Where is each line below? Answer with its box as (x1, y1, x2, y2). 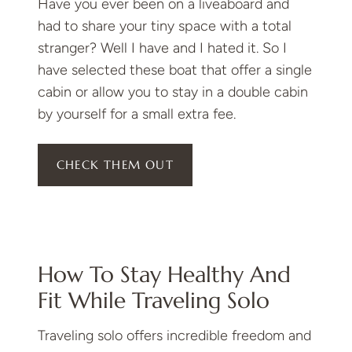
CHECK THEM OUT (57, 157, 174, 173)
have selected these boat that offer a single (38, 61, 312, 79)
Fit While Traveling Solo (38, 287, 269, 315)
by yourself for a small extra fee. (38, 105, 236, 123)
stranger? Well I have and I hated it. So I (38, 39, 287, 57)
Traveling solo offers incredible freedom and (38, 327, 311, 345)
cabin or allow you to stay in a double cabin (38, 83, 308, 101)
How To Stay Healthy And (38, 261, 291, 289)
